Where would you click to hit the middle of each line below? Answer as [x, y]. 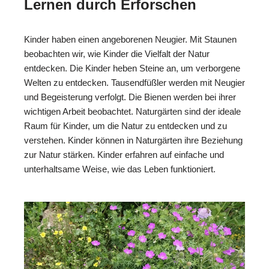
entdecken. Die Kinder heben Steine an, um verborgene [132, 68]
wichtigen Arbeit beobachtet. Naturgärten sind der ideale [132, 111]
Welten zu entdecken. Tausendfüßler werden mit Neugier [134, 82]
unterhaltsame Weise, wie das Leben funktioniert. [120, 169]
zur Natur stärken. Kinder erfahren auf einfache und [124, 154]
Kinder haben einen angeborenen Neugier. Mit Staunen [130, 39]
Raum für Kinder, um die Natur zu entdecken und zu [125, 125]
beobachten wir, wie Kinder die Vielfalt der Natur [117, 53]
